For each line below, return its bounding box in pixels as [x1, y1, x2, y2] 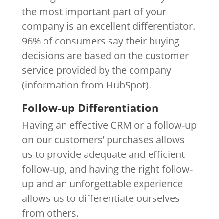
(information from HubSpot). [22, 78, 151, 91]
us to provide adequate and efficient [22, 147, 185, 161]
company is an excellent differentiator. [22, 19, 195, 33]
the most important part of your [22, 4, 166, 18]
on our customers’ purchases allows [22, 132, 185, 146]
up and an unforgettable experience [22, 176, 183, 190]
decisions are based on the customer [22, 48, 189, 62]
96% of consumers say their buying [22, 34, 179, 47]
